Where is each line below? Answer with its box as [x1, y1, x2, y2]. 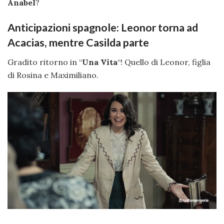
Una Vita [82, 56, 117, 67]
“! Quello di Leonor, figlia [117, 56, 210, 67]
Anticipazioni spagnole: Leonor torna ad [7, 20, 198, 34]
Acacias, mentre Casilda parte [7, 35, 149, 49]
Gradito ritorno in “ [7, 56, 82, 67]
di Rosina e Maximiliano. [7, 69, 98, 80]
